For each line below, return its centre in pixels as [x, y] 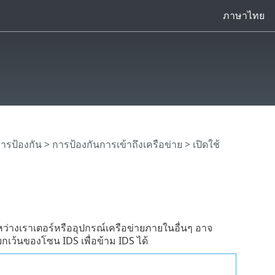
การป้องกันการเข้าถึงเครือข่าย [117, 145]
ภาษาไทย [243, 15]
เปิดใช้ [206, 145]
